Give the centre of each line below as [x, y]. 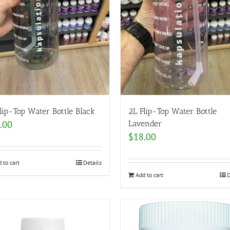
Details [92, 162]
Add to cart [149, 175]
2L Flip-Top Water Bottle [172, 111]
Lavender [145, 123]
